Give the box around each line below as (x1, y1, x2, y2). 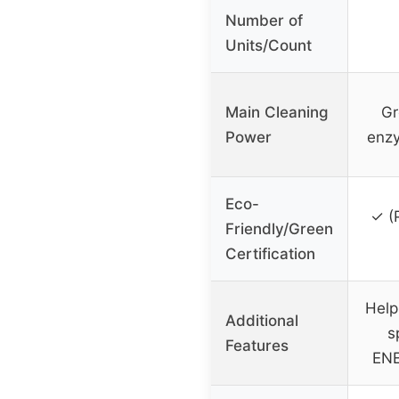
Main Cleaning (225, 103, 329, 122)
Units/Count (225, 37, 312, 55)
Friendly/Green (225, 220, 333, 239)
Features (225, 337, 289, 355)
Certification (225, 245, 315, 264)
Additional (225, 312, 298, 330)
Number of (225, 12, 303, 30)
